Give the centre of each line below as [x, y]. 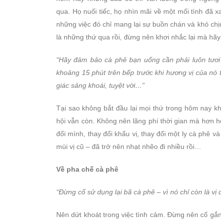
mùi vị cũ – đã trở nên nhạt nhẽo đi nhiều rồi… [129, 147]
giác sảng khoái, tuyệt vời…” [100, 86]
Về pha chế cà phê [87, 169]
